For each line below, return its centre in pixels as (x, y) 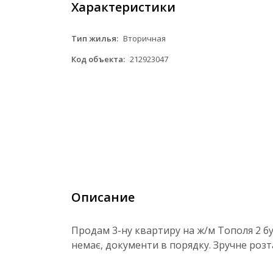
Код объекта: (98, 59)
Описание (103, 197)
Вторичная (144, 38)
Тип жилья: (95, 38)
